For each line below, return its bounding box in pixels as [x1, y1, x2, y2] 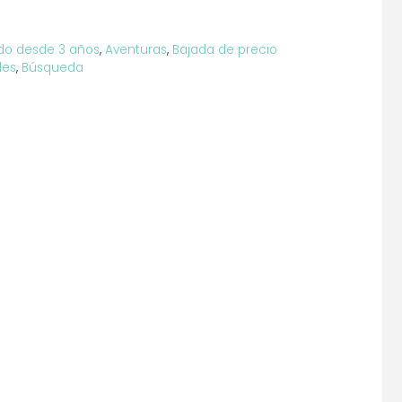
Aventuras [104, 40, 167, 58]
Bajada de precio [171, 40, 277, 58]
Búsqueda [21, 58, 83, 76]
